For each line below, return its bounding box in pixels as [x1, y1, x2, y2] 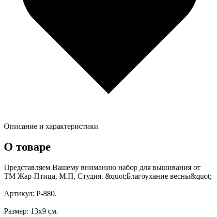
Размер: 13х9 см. [4, 207, 58, 216]
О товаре [4, 140, 51, 154]
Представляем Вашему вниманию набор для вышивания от [4, 163, 201, 172]
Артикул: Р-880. [4, 189, 57, 198]
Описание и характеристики [4, 122, 98, 131]
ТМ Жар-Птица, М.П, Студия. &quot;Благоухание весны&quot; [4, 172, 212, 181]
